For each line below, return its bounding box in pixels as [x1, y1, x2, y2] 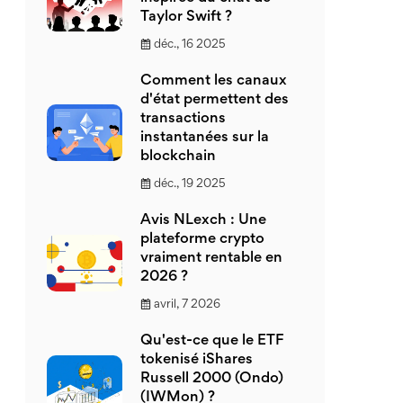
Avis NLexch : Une [140, 214, 266, 228]
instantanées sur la [140, 131, 269, 145]
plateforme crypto [140, 233, 264, 246]
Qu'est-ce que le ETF [140, 335, 284, 348]
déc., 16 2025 [154, 40, 226, 50]
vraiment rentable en [140, 252, 282, 265]
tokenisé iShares [140, 354, 253, 367]
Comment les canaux [140, 75, 287, 88]
